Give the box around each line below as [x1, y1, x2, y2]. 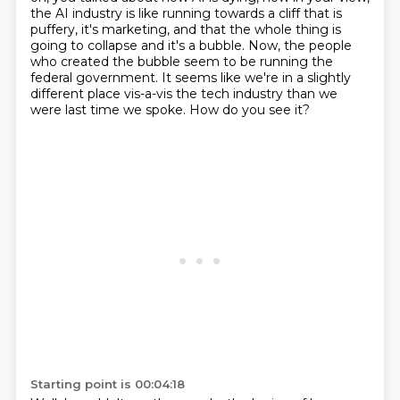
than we [286, 86, 337, 102]
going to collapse [29, 37, 141, 54]
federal [29, 70, 76, 86]
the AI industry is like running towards [29, 5, 268, 21]
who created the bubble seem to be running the [29, 54, 333, 70]
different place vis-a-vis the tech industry [29, 86, 287, 102]
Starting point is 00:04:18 [29, 377, 185, 391]
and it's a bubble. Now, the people [140, 37, 352, 54]
